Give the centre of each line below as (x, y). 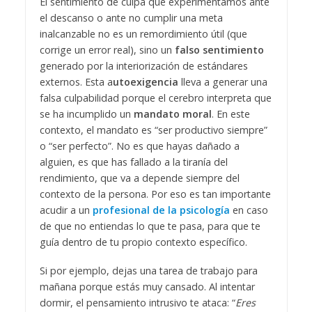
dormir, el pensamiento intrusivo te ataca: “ (137, 302)
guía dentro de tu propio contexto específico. (143, 242)
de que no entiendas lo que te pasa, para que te (150, 226)
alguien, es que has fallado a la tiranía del (133, 162)
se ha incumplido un (86, 114)
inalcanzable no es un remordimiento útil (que (143, 34)
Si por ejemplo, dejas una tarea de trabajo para (148, 270)
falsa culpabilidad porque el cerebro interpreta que (155, 98)
